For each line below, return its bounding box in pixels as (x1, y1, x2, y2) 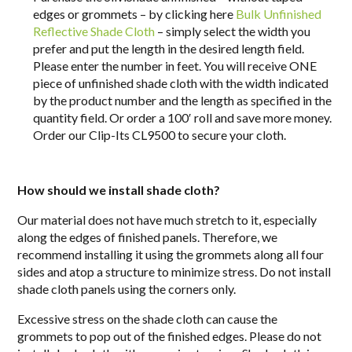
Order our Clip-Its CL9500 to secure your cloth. (33, 126, 287, 142)
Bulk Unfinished (236, 5, 322, 21)
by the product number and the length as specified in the (33, 92, 332, 108)
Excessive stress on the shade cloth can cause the (17, 310, 278, 326)
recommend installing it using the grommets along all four (17, 246, 324, 262)
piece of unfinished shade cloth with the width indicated (33, 75, 329, 90)
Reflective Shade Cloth (33, 23, 156, 38)
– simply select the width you (155, 23, 311, 38)
